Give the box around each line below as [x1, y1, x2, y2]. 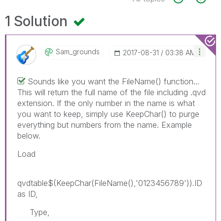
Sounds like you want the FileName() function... [28, 76, 199, 86]
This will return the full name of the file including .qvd [17, 87, 206, 97]
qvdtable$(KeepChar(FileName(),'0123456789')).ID [17, 178, 202, 188]
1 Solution [5, 12, 71, 30]
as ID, [17, 188, 38, 199]
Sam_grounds [56, 47, 100, 56]
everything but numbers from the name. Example [17, 119, 192, 130]
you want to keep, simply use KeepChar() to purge [17, 109, 199, 119]
